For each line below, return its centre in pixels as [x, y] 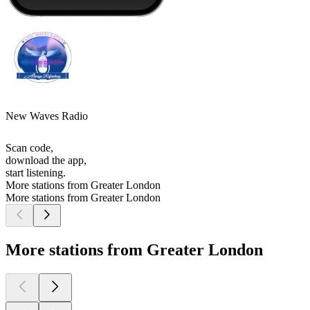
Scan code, [29, 148]
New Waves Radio [47, 116]
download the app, [46, 161]
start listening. [36, 173]
